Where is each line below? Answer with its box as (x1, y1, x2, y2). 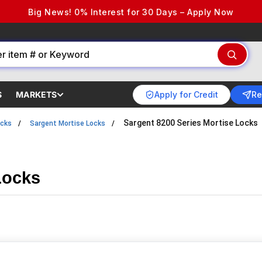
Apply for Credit (154, 89, 218, 99)
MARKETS (16, 89, 57, 99)
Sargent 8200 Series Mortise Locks (123, 118, 258, 127)
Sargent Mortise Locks (30, 119, 105, 127)
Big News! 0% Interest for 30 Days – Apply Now (28, 6, 234, 17)
